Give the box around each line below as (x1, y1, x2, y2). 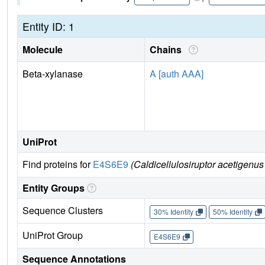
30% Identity (153, 206, 193, 217)
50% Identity (212, 206, 253, 217)
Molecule (22, 43, 63, 57)
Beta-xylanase (22, 67, 83, 81)
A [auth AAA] (150, 67, 203, 81)
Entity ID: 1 (22, 19, 75, 34)
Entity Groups (22, 181, 85, 195)
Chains (150, 43, 186, 57)
